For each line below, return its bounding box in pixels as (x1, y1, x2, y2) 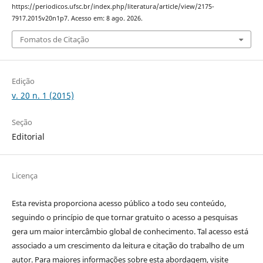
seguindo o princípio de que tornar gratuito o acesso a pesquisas (11, 211, 238, 222)
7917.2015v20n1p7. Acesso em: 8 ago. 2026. (11, 14, 143, 23)
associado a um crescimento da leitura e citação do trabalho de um (11, 240, 244, 251)
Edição (11, 75, 35, 86)
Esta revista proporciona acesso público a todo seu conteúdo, (11, 197, 226, 208)
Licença (11, 170, 38, 181)
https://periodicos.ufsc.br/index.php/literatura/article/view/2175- (11, 2, 214, 11)
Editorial (11, 130, 45, 142)
